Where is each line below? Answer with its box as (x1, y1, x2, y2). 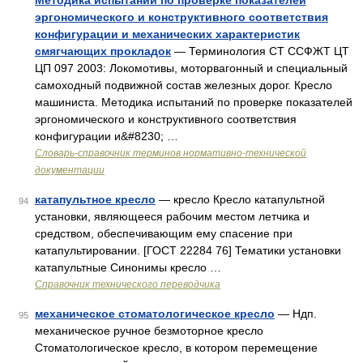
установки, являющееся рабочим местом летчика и (35, 210, 310, 223)
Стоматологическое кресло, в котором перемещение (35, 341, 318, 354)
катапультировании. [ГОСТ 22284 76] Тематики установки (35, 244, 341, 257)
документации (35, 164, 105, 176)
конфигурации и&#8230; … (35, 130, 178, 143)
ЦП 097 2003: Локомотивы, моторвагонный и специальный (35, 62, 348, 75)
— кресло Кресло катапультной (156, 193, 325, 206)
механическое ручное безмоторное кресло (35, 324, 263, 337)
